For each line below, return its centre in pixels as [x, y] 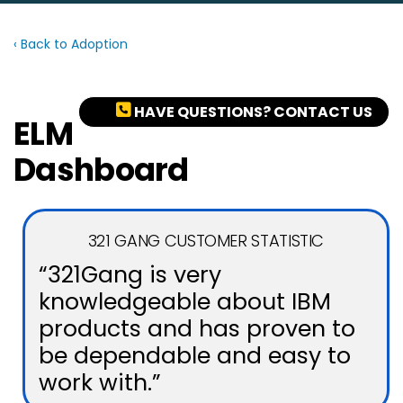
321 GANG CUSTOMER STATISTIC [206, 241]
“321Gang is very [130, 275]
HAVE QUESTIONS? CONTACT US [252, 112]
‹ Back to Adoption [71, 44]
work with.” [100, 383]
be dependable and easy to [195, 356]
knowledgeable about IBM [185, 302]
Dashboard [101, 170]
